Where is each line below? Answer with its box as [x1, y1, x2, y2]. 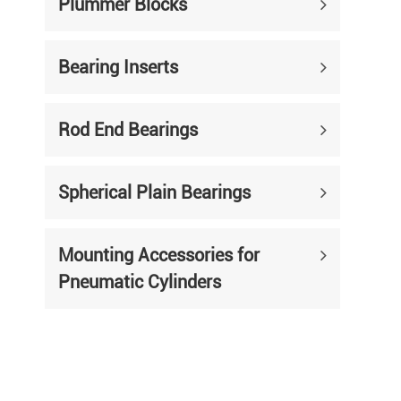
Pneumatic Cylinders [58, 271, 221, 293]
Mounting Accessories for [58, 244, 260, 266]
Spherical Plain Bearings [58, 182, 251, 203]
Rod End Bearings [58, 119, 198, 141]
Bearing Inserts [58, 56, 178, 78]
